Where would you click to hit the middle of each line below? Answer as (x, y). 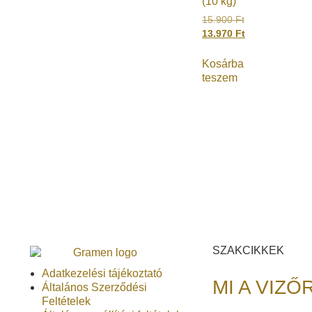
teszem (220, 78)
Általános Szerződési (94, 287)
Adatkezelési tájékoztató (102, 273)
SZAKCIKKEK (248, 250)
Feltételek (66, 301)
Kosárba (223, 64)
